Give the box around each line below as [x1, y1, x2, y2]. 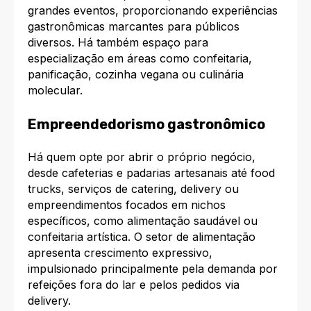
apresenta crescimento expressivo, [28, 246, 212, 260]
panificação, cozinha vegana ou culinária [28, 67, 244, 82]
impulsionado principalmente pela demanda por [28, 262, 278, 276]
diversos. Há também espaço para [28, 35, 208, 50]
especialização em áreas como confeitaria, [28, 51, 252, 66]
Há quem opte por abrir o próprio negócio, [28, 150, 255, 165]
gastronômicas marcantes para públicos [28, 19, 239, 34]
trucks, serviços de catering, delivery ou [28, 182, 239, 196]
